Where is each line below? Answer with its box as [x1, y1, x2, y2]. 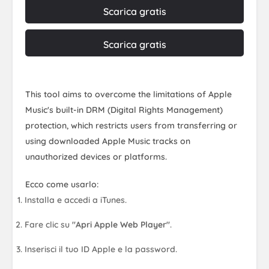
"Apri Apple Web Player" [70, 219, 171, 230]
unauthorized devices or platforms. [25, 151, 167, 162]
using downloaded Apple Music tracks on [25, 135, 190, 147]
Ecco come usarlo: [25, 178, 98, 190]
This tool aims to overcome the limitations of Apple [25, 88, 232, 100]
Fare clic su [25, 219, 70, 230]
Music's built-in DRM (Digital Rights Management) [25, 104, 223, 115]
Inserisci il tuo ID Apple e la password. [25, 243, 178, 255]
